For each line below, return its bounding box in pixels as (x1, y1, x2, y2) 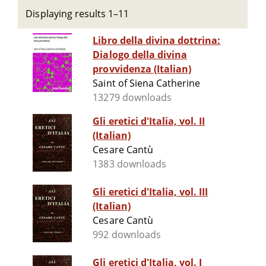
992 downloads (93, 228, 161, 242)
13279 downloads (93, 91, 172, 104)
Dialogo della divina (93, 48, 188, 62)
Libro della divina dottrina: (93, 34, 221, 47)
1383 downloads (93, 157, 166, 171)
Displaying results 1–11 (26, 7, 129, 20)
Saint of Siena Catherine (93, 77, 201, 90)
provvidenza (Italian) (93, 62, 192, 76)
